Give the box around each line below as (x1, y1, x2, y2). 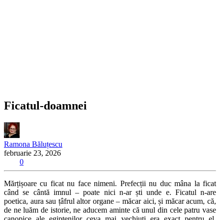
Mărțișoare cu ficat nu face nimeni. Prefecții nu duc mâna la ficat (4, 179, 216, 188)
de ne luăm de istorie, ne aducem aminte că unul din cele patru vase (4, 205, 216, 214)
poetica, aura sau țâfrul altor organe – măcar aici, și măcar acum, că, (4, 196, 216, 205)
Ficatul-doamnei (4, 99, 87, 112)
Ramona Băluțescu (4, 139, 62, 148)
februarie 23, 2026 (4, 148, 61, 157)
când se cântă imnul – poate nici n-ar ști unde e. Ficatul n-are (4, 188, 216, 196)
